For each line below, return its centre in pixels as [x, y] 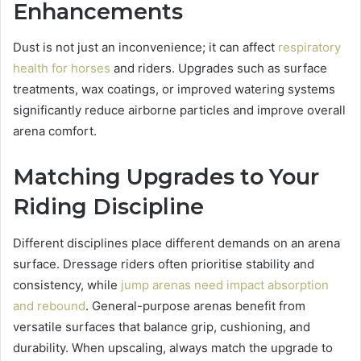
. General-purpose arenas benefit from [195, 305]
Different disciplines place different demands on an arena [176, 243]
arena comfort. [55, 131]
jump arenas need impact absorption [225, 284]
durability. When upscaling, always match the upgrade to [173, 347]
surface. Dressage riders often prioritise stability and [164, 263]
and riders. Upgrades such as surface [219, 68]
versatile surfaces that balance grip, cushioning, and [162, 326]
